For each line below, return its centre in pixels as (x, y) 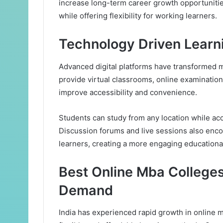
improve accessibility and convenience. (128, 92)
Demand (86, 190)
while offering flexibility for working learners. (138, 16)
